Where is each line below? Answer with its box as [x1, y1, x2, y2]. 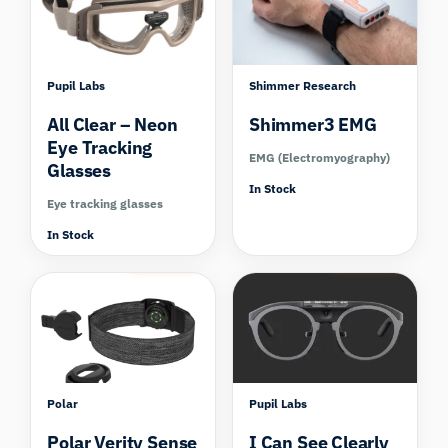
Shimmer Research [249, 78, 356, 94]
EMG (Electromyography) [249, 150, 390, 166]
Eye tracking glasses [47, 196, 164, 212]
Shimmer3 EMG [249, 113, 377, 137]
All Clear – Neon [47, 113, 178, 137]
